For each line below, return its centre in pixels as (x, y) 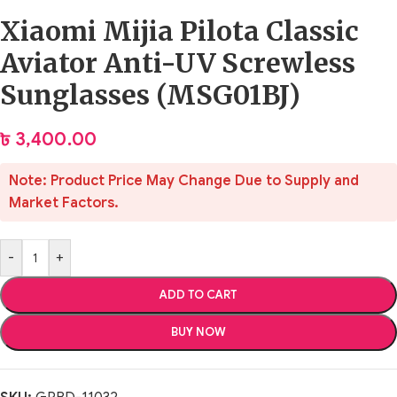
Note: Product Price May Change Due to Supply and (184, 181)
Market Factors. (64, 203)
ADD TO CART (198, 295)
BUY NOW (198, 332)
